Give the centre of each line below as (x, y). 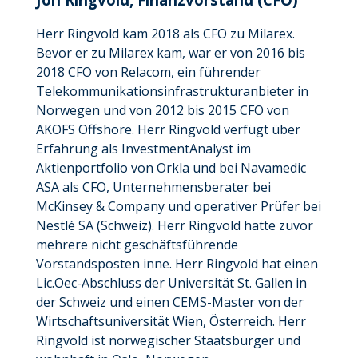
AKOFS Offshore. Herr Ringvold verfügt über (168, 130)
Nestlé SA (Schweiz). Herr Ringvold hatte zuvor (174, 226)
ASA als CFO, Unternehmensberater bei (153, 187)
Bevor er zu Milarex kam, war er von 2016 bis (170, 53)
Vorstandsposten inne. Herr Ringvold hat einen (177, 264)
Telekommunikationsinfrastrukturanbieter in (172, 91)
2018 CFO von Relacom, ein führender (148, 72)
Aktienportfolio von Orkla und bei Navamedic (171, 168)
